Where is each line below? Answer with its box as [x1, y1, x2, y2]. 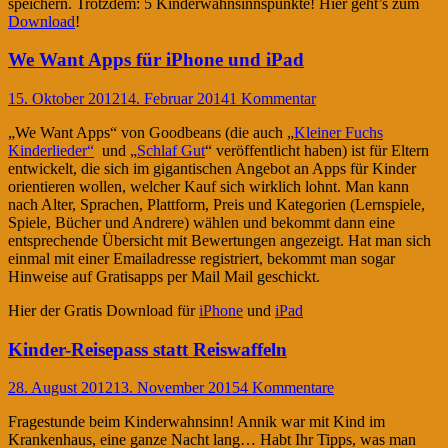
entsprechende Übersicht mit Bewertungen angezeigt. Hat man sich [8, 231, 431, 249]
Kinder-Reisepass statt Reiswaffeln [8, 338, 287, 360]
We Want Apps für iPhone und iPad [8, 49, 304, 71]
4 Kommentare [240, 379, 334, 397]
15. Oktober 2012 [8, 89, 120, 107]
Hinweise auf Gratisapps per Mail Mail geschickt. [8, 267, 320, 285]
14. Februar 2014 [120, 89, 229, 107]
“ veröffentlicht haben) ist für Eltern [205, 141, 429, 159]
